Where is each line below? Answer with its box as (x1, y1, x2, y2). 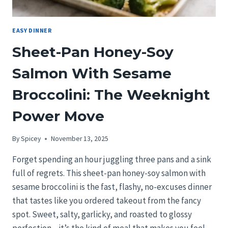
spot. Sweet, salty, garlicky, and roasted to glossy (12, 209, 192, 220)
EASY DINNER (12, 26, 52, 34)
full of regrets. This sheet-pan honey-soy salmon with (12, 167, 206, 179)
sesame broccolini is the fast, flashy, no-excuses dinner (12, 181, 212, 193)
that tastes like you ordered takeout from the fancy (12, 195, 201, 207)
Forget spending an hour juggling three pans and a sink (12, 154, 211, 165)
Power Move (12, 107, 104, 125)
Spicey (21, 134, 41, 144)
